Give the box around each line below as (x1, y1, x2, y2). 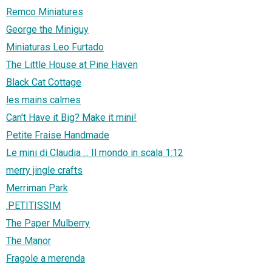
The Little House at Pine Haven (6, 59, 138, 71)
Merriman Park (6, 182, 68, 194)
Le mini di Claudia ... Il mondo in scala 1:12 (6, 147, 183, 159)
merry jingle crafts (6, 165, 83, 177)
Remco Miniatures (6, 6, 83, 18)
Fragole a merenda (6, 253, 85, 265)
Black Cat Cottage (6, 76, 81, 89)
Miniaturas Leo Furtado (6, 41, 104, 53)
